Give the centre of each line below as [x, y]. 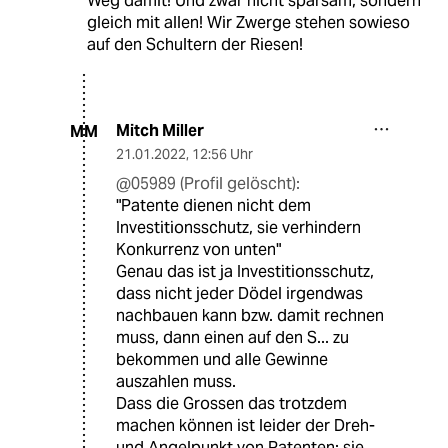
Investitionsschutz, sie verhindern [238, 228]
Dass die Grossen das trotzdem [231, 404]
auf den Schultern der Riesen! [194, 45]
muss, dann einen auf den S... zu [232, 338]
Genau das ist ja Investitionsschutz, [245, 272]
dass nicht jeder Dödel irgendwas [239, 294]
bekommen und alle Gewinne [222, 360]
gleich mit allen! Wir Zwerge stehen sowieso [248, 23]
